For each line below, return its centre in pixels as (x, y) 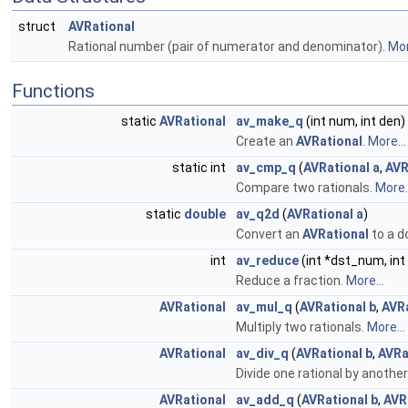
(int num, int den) (354, 121)
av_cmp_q (266, 168)
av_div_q (262, 353)
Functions (53, 91)
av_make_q (270, 121)
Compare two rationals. (306, 188)
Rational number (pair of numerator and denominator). (228, 46)
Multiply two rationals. (301, 327)
